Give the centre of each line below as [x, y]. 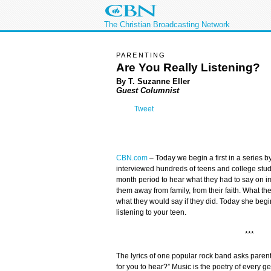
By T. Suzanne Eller [153, 81]
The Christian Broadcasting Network [167, 24]
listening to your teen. [151, 213]
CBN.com [132, 158]
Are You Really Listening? [188, 67]
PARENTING [141, 55]
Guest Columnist [148, 90]
